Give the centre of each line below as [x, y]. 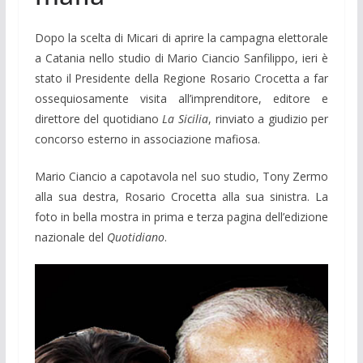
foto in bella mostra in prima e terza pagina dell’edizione [181, 217]
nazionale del [70, 237]
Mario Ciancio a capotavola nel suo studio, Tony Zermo [181, 177]
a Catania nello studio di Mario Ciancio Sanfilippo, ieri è [181, 58]
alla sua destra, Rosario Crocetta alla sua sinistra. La [181, 197]
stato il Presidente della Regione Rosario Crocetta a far [181, 79]
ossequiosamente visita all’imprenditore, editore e [181, 99]
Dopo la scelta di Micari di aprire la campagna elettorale [181, 38]
